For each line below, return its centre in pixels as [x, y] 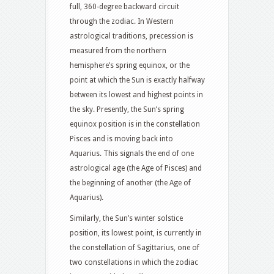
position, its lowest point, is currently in [136, 233]
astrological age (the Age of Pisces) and [136, 168]
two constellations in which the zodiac [134, 263]
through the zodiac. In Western [122, 22]
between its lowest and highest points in [136, 95]
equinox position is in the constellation [135, 124]
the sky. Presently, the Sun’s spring [127, 110]
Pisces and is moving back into [121, 139]
